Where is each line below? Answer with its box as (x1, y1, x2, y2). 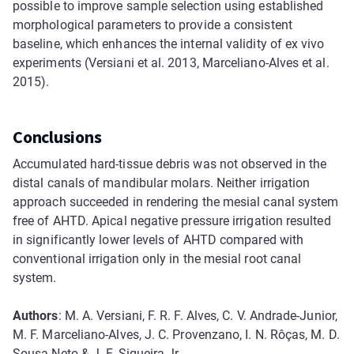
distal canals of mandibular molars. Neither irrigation (13, 175, 311, 190)
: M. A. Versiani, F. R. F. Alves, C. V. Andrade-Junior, (58, 307, 337, 323)
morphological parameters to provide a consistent (13, 17, 292, 32)
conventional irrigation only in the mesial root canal (13, 250, 302, 266)
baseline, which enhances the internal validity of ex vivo (13, 36, 325, 51)
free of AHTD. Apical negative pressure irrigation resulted (13, 213, 331, 228)
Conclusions (13, 125, 102, 148)
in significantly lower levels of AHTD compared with (13, 232, 304, 247)
